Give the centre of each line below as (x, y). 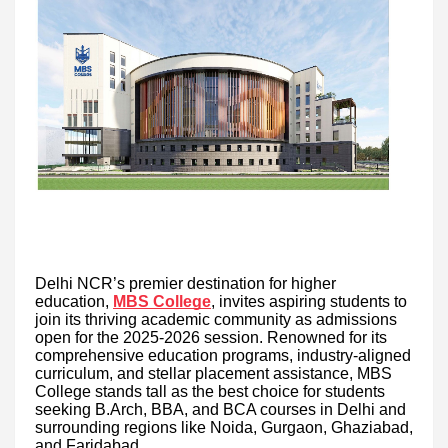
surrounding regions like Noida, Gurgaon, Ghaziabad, (224, 427)
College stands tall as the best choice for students (210, 391)
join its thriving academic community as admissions (216, 319)
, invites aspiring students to (309, 301)
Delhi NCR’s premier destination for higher (185, 283)
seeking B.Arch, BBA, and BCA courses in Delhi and (220, 409)
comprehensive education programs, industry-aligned (223, 355)
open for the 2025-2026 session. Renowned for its (211, 337)
